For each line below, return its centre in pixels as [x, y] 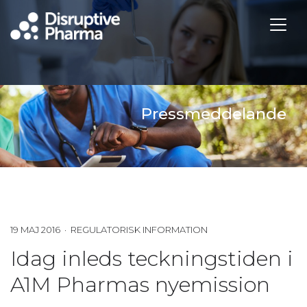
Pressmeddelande [214, 114]
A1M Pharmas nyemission [140, 284]
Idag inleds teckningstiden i [152, 258]
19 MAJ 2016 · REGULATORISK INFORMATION [109, 229]
